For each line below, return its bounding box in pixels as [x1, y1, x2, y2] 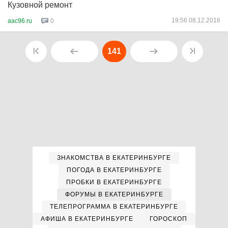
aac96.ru [8, 17, 32, 24]
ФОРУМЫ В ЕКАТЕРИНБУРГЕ [65, 191, 163, 198]
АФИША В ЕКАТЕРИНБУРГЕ [41, 215, 133, 222]
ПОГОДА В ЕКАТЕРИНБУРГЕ [66, 166, 162, 174]
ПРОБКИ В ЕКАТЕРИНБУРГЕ [66, 179, 162, 186]
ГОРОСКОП [150, 215, 187, 222]
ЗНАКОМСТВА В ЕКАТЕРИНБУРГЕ [57, 154, 171, 161]
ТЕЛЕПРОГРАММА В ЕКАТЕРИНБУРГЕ [50, 203, 178, 210]
